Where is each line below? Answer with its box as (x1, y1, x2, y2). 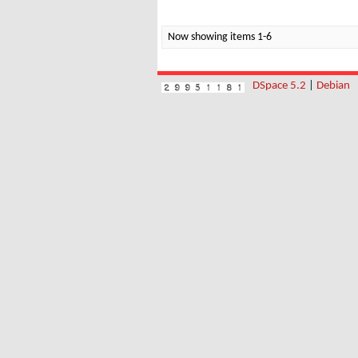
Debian (316, 80, 350, 92)
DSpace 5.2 (253, 80, 308, 92)
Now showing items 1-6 (168, 32, 272, 42)
